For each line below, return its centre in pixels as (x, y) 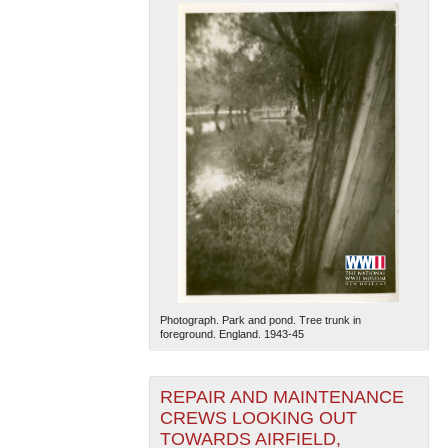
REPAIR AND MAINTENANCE (281, 397)
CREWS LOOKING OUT (258, 418)
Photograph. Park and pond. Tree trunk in (260, 320)
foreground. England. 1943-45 (231, 334)
